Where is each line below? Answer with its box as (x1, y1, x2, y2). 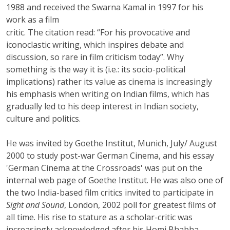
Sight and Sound (6, 199, 64, 210)
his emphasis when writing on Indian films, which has (6, 88, 209, 100)
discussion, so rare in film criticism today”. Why (6, 51, 184, 63)
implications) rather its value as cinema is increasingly (6, 75, 212, 87)
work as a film (6, 13, 59, 25)
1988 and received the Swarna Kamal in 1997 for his (6, 1, 203, 13)
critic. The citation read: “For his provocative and (6, 26, 190, 38)
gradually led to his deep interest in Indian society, (6, 100, 199, 112)
